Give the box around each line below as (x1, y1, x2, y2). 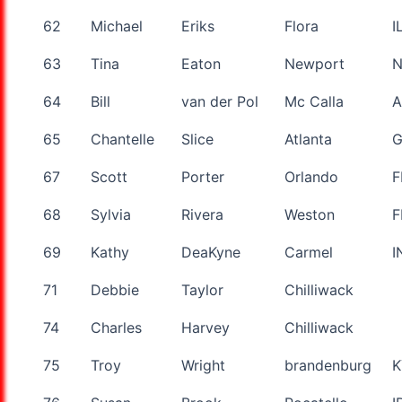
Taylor (181, 280, 223, 299)
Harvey (181, 318, 230, 336)
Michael (91, 16, 143, 35)
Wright (181, 355, 225, 374)
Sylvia (91, 205, 131, 223)
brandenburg (284, 355, 371, 374)
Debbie (91, 280, 139, 299)
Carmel (284, 242, 333, 261)
